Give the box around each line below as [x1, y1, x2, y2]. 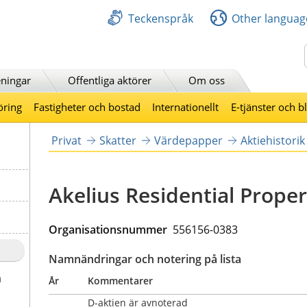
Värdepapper [153, 132, 223, 148]
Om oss [188, 73, 225, 87]
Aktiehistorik [240, 132, 305, 148]
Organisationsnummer [48, 221, 170, 237]
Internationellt [152, 99, 219, 114]
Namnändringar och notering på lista [48, 251, 241, 267]
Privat [51, 132, 82, 148]
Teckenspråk [128, 10, 193, 26]
